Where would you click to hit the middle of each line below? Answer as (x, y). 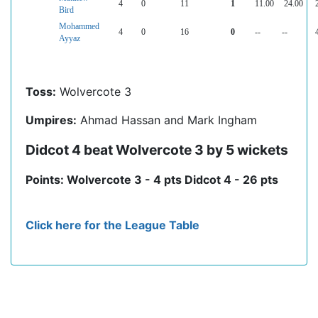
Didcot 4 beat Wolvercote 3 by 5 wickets (157, 150)
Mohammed (79, 27)
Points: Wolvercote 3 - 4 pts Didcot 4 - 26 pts (152, 180)
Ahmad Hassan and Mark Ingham (167, 120)
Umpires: (51, 120)
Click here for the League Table (113, 225)
